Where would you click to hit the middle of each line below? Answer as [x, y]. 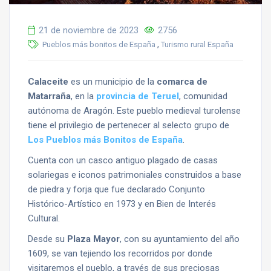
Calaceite [48, 81]
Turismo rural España [197, 44]
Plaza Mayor [93, 239]
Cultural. [44, 218]
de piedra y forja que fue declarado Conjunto [116, 189]
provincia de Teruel [138, 96]
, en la [83, 96]
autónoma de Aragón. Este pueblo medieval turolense [134, 110]
